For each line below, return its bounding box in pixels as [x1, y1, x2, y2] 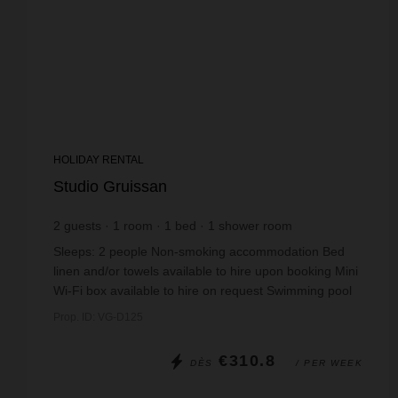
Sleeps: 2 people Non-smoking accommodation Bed [53, 244, 345, 259]
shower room [219, 219, 292, 233]
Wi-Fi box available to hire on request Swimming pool [53, 283, 352, 298]
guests [64, 219, 101, 233]
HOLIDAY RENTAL [53, 154, 144, 166]
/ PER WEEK [296, 358, 362, 368]
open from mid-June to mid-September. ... [53, 303, 289, 317]
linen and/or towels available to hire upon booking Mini [53, 264, 358, 278]
